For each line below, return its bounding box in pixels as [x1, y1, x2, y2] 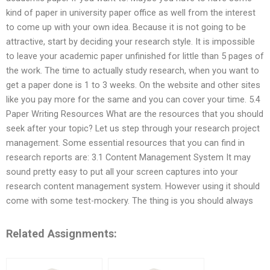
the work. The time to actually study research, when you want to [6, 65, 259, 77]
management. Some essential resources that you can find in [6, 137, 245, 149]
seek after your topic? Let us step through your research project [6, 123, 260, 134]
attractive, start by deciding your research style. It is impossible [6, 36, 255, 48]
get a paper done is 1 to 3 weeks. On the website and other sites [6, 80, 260, 91]
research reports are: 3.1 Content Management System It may [6, 152, 251, 163]
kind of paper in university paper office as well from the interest [6, 7, 256, 19]
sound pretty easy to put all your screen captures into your [6, 166, 238, 178]
